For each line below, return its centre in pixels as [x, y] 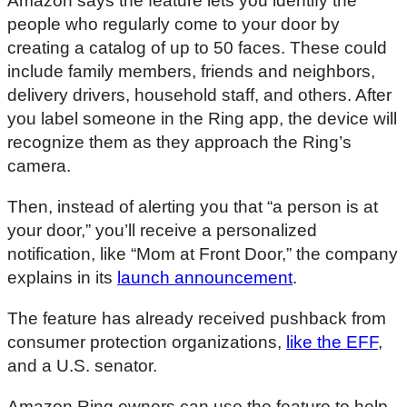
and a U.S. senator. [82, 366]
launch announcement [205, 278]
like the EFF [332, 342]
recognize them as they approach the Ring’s [179, 143]
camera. [39, 166]
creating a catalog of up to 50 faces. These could [197, 48]
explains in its [62, 278]
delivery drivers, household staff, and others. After [199, 95]
